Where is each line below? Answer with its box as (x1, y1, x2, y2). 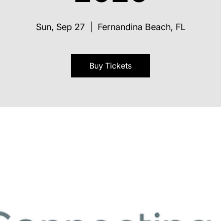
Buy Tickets (89, 61, 132, 71)
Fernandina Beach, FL (97, 22, 185, 33)
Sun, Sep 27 (36, 22, 85, 33)
